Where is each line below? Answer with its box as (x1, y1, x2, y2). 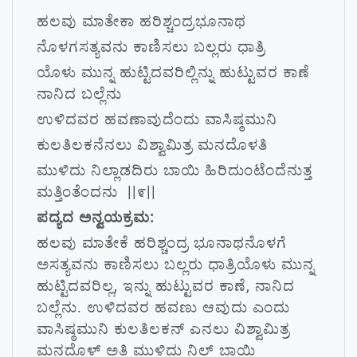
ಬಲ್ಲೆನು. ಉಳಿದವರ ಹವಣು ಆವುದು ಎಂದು (37, 298, 290, 316)
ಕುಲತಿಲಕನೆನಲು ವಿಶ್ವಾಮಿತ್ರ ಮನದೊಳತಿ (37, 135, 268, 154)
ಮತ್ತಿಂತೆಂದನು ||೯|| (37, 182, 156, 201)
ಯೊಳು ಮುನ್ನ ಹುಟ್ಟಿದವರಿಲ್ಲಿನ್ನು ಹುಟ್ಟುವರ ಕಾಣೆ (37, 63, 310, 81)
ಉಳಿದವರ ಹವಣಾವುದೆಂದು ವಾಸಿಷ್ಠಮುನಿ (37, 110, 277, 128)
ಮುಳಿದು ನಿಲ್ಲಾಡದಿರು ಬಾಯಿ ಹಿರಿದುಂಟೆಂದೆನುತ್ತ (37, 161, 312, 179)
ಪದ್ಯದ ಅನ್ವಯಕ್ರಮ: (37, 208, 155, 226)
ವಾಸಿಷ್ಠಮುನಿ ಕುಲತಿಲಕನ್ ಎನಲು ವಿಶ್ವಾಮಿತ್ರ (37, 320, 290, 338)
